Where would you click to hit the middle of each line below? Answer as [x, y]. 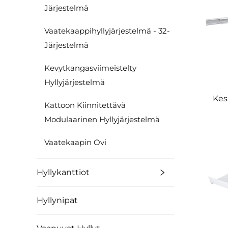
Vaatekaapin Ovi [75, 142]
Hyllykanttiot [63, 172]
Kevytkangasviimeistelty [90, 68]
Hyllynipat [57, 200]
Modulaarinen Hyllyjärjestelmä [102, 119]
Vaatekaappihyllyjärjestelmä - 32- [107, 31]
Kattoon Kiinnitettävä [85, 105]
